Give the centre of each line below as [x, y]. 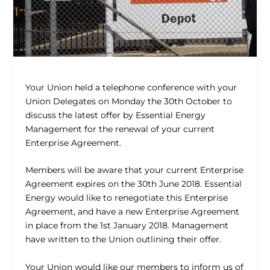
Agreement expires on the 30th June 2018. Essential [134, 184]
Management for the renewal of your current [120, 129]
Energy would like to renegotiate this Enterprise [127, 198]
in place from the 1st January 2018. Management [127, 226]
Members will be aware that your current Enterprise [135, 170]
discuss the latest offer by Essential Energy [116, 115]
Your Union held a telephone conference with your [131, 88]
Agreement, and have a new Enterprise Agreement [133, 212]
